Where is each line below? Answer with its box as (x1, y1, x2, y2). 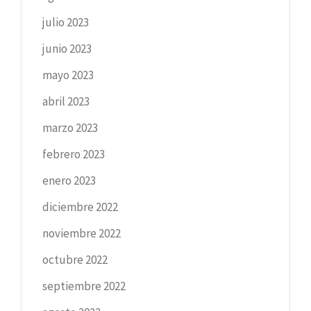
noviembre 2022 (42, 225, 121, 241)
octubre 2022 (42, 251, 108, 267)
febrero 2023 (42, 146, 105, 162)
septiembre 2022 (42, 278, 126, 294)
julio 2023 (42, 14, 89, 30)
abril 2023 (42, 93, 90, 109)
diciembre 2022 (42, 199, 118, 215)
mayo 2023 (42, 67, 94, 83)
